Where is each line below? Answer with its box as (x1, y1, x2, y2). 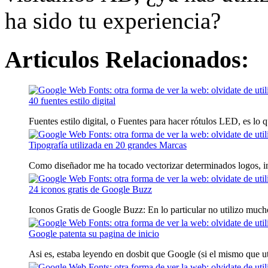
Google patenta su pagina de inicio (29, 228, 159, 239)
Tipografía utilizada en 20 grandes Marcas (29, 139, 187, 150)
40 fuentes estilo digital (29, 95, 115, 106)
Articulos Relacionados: (5, 45, 249, 73)
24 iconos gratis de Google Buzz (29, 184, 152, 194)
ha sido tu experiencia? (5, 8, 221, 34)
